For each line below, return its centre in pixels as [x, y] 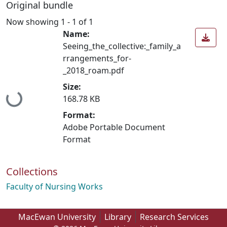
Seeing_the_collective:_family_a [122, 46]
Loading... [26, 96]
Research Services [174, 217]
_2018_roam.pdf [93, 70]
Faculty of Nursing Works [54, 186]
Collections [32, 171]
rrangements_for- [97, 58]
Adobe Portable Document [114, 127]
